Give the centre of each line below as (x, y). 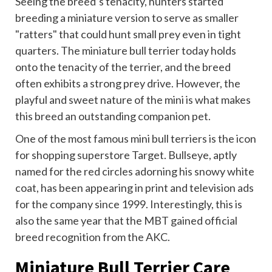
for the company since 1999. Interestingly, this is (129, 204)
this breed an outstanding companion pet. (113, 116)
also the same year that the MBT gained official (126, 221)
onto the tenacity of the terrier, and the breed (123, 67)
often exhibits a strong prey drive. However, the (128, 83)
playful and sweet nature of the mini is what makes (133, 100)
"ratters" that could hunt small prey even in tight (128, 34)
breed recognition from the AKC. (93, 237)
